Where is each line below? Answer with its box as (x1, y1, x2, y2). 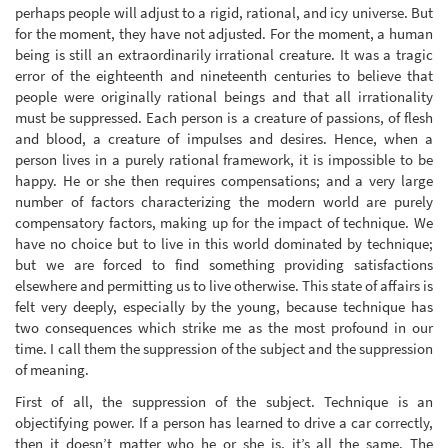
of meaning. (15, 360, 89, 380)
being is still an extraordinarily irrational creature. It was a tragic (15, 45, 433, 65)
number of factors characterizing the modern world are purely (15, 192, 433, 212)
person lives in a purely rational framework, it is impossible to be (15, 150, 433, 170)
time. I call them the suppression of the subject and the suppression (15, 339, 433, 359)
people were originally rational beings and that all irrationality (15, 87, 433, 107)
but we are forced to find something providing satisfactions (15, 255, 433, 275)
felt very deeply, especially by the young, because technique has (15, 297, 433, 317)
